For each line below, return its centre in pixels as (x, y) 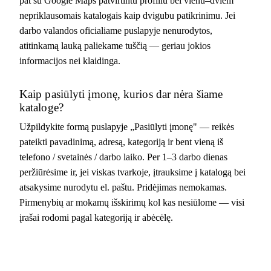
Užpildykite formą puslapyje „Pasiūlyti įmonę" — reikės (127, 126)
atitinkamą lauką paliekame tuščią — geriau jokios (115, 45)
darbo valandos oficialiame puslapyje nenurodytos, (116, 30)
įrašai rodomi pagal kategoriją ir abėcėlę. (96, 217)
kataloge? (41, 107)
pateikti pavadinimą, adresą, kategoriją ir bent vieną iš (121, 142)
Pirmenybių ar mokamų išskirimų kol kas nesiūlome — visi (132, 202)
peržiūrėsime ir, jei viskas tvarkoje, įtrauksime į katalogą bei (132, 172)
